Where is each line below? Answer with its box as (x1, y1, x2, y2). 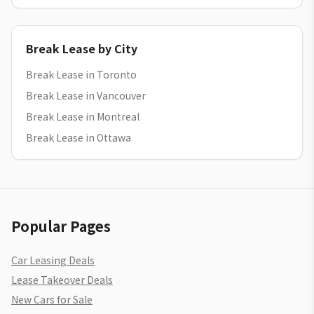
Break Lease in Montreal (26, 109, 139, 123)
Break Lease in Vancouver (26, 88, 146, 102)
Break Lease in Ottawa (26, 130, 131, 144)
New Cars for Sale (11, 292, 93, 306)
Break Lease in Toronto (26, 67, 137, 81)
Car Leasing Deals (11, 253, 95, 267)
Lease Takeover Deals (11, 273, 113, 287)
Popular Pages (11, 216, 111, 236)
